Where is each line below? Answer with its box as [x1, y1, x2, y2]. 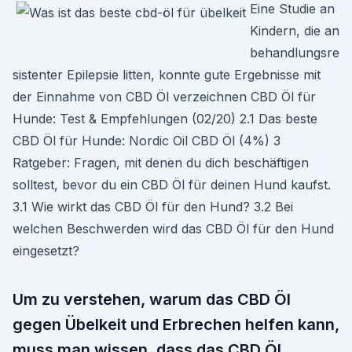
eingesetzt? [13, 243, 79, 258]
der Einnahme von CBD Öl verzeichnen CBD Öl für [13, 89, 316, 104]
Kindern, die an [250, 23, 339, 38]
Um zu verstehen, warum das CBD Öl [13, 290, 291, 309]
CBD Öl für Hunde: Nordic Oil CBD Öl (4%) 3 [13, 133, 280, 148]
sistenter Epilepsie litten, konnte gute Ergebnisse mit [13, 67, 321, 82]
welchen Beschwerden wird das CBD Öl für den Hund [13, 221, 334, 236]
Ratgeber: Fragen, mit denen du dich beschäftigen [13, 155, 309, 170]
